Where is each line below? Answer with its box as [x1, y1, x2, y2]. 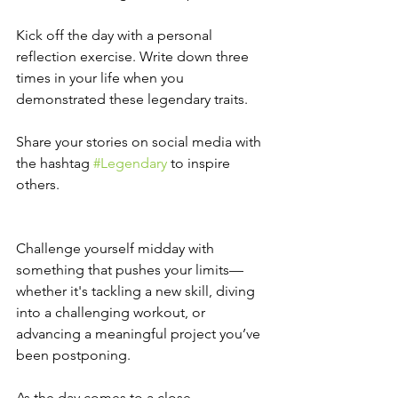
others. [16, 176, 60, 193]
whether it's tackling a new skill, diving [16, 283, 259, 299]
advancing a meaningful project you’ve [16, 325, 264, 342]
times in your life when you [16, 69, 187, 86]
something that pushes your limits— [16, 261, 243, 278]
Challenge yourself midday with [16, 240, 218, 257]
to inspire [167, 155, 234, 171]
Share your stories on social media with [16, 133, 265, 150]
